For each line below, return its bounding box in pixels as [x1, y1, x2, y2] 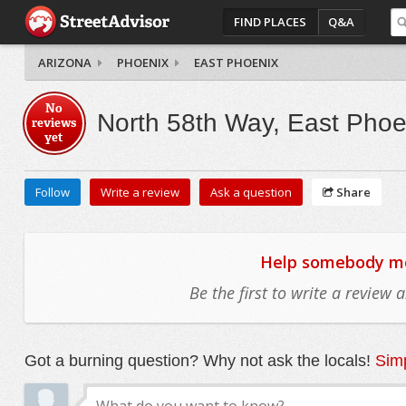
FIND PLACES [234, 14, 307, 30]
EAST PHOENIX [193, 54, 278, 71]
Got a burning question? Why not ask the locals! [24, 352, 375, 370]
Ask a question [209, 184, 292, 200]
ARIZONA [37, 54, 92, 71]
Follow [34, 184, 70, 200]
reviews [32, 115, 77, 130]
